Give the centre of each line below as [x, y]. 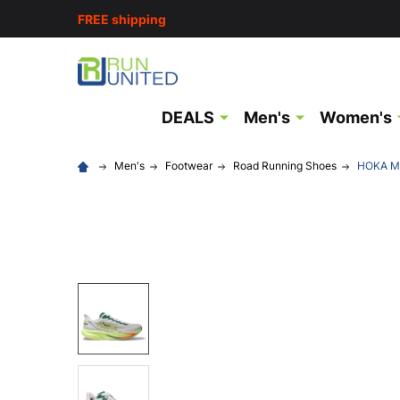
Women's [356, 117]
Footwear [189, 166]
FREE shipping [122, 19]
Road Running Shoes [285, 166]
